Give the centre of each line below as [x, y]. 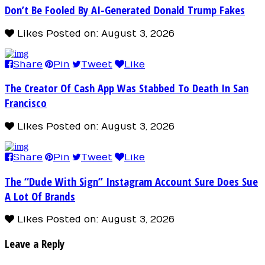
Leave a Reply [35, 244]
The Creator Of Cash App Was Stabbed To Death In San [127, 88]
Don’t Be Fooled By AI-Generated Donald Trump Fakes [125, 9]
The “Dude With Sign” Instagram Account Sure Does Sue [131, 181]
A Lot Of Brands [40, 196]
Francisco [26, 103]
